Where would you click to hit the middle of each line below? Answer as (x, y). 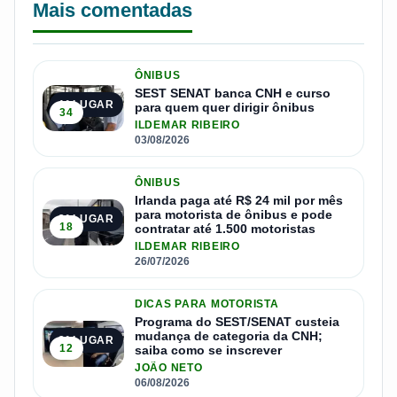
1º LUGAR (86, 105)
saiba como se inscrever (208, 350)
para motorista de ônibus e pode (234, 214)
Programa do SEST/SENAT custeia (237, 321)
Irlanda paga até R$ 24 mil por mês (239, 200)
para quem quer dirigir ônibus (225, 107)
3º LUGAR (86, 341)
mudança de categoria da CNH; (229, 335)
